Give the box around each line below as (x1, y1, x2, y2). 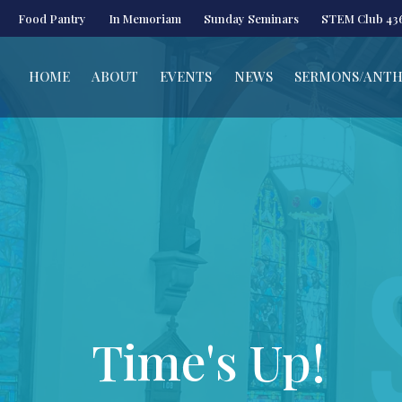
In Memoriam (109, 11, 181, 26)
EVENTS (160, 67, 213, 86)
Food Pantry (18, 11, 86, 26)
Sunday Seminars (204, 11, 299, 26)
